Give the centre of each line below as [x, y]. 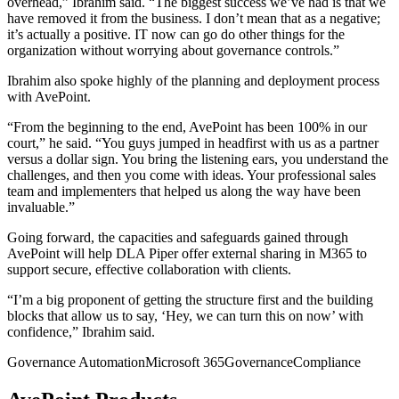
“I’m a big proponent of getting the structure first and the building [190, 299]
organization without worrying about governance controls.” [173, 50]
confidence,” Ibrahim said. [81, 331]
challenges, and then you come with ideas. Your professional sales [191, 175]
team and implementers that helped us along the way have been [184, 191]
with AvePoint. [49, 96]
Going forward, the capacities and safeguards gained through [178, 237]
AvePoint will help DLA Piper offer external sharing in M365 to [187, 253]
